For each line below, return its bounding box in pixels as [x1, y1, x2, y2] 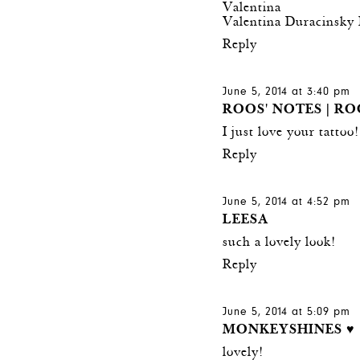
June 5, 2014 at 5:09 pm [223, 305, 351, 319]
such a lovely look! [223, 235, 337, 251]
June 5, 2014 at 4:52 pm [223, 195, 351, 209]
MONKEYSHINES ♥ [223, 322, 356, 338]
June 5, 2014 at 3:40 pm [223, 85, 351, 99]
